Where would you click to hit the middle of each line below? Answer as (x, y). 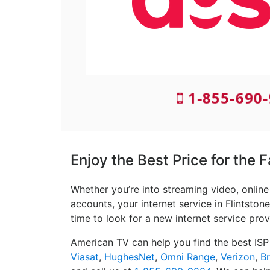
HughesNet (130, 257)
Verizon (238, 257)
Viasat (85, 257)
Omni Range (188, 257)
